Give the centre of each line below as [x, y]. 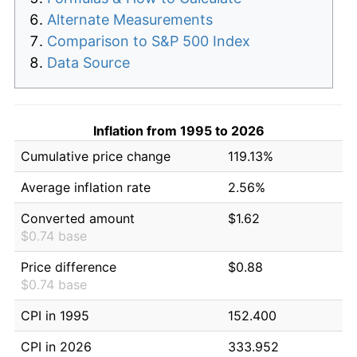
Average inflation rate [86, 187]
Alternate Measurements [130, 19]
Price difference [69, 267]
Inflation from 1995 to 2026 [178, 130]
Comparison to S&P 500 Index [149, 41]
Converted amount [78, 218]
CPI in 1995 [55, 315]
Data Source [88, 62]
